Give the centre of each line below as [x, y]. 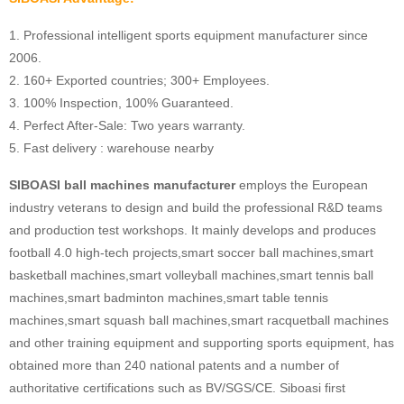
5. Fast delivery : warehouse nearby [111, 147]
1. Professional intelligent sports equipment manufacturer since [188, 35]
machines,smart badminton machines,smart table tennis [169, 297]
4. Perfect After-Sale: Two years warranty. [127, 125]
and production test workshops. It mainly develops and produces [193, 230]
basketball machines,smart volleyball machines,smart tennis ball [191, 275]
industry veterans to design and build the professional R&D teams [196, 207]
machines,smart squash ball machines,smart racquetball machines [199, 320]
